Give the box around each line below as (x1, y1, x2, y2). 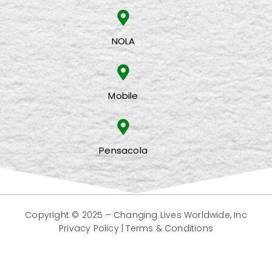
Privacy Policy (58, 222, 119, 235)
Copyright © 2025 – (25, 209, 114, 222)
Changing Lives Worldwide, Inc (114, 209, 247, 222)
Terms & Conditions (126, 222, 214, 235)
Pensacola (99, 144, 148, 157)
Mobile (108, 89, 138, 103)
